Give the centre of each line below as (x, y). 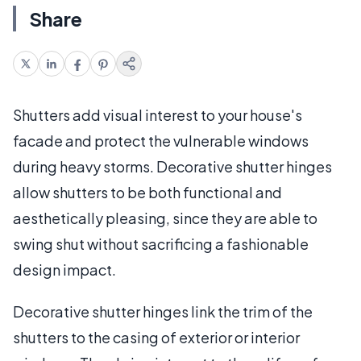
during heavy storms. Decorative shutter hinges (172, 166)
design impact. (64, 269)
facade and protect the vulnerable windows (161, 140)
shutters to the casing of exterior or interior (156, 337)
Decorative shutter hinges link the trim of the (163, 311)
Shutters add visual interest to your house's (158, 114)
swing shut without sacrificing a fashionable (161, 243)
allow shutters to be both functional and (147, 192)
